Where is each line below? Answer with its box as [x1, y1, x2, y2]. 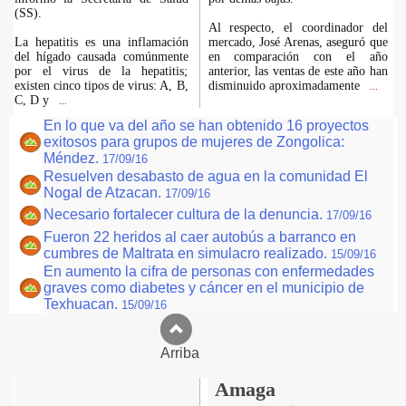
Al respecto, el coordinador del [208, 21, 388, 34]
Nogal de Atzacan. [43, 185, 165, 200]
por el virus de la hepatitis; [14, 64, 188, 78]
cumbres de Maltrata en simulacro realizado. [43, 246, 331, 261]
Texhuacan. [43, 296, 121, 312]
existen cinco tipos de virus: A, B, [14, 79, 188, 92]
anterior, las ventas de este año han [208, 64, 388, 78]
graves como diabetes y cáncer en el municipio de [43, 280, 364, 295]
